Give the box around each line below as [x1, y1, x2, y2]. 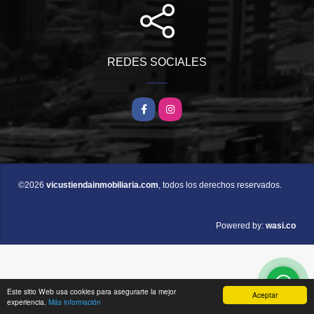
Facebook [132, 100, 182, 113]
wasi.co [266, 221, 296, 231]
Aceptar [252, 289, 278, 300]
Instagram [158, 100, 207, 113]
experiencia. [7, 296, 48, 307]
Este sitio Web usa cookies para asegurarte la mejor [7, 286, 176, 296]
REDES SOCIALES [107, 56, 207, 69]
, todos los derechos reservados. [158, 180, 282, 191]
